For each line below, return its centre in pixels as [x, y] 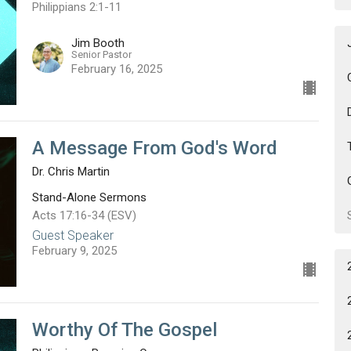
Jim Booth [98, 43]
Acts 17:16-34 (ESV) [84, 215]
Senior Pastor [101, 54]
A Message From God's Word [154, 148]
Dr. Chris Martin [71, 171]
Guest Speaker [72, 236]
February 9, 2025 [74, 251]
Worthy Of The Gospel [124, 330]
